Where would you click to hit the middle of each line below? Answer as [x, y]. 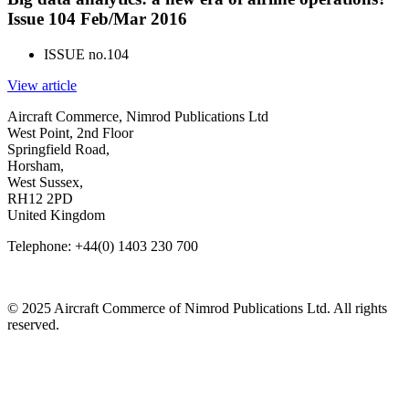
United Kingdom [56, 215]
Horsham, [36, 165]
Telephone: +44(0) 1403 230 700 [103, 246]
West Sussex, [45, 182]
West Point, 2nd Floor [70, 132]
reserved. [33, 324]
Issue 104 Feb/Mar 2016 [97, 19]
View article [42, 85]
